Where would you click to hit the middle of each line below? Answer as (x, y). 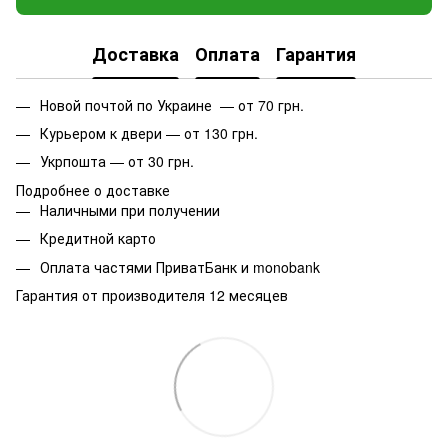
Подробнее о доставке (93, 189)
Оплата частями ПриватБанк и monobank (180, 266)
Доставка (135, 54)
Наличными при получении (130, 209)
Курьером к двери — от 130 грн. (149, 132)
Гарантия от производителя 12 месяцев (152, 294)
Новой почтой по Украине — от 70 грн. (172, 104)
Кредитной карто (98, 238)
